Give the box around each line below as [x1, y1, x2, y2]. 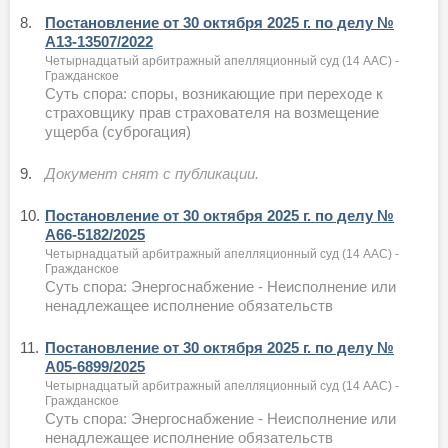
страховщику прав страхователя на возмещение [45, 103, 379, 121]
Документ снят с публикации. [45, 164, 259, 182]
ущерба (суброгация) [45, 122, 191, 140]
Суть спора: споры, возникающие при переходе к [45, 84, 383, 102]
